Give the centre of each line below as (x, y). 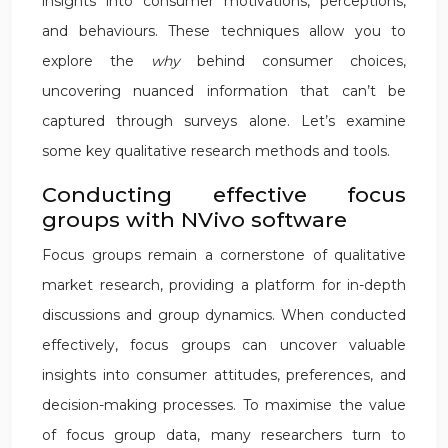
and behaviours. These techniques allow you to (224, 31)
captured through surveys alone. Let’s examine (224, 121)
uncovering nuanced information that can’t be (224, 91)
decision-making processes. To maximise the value (224, 405)
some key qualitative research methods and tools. (216, 151)
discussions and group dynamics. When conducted (224, 315)
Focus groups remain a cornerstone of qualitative (224, 255)
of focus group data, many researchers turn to (224, 435)
